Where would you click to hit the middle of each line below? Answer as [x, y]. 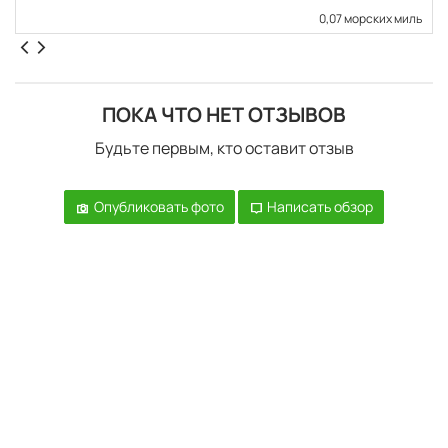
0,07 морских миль [370, 18]
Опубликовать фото [157, 206]
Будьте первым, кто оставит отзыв [224, 147]
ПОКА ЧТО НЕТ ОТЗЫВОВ [224, 114]
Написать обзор [319, 206]
